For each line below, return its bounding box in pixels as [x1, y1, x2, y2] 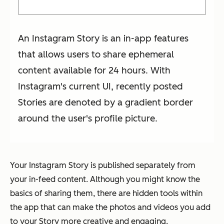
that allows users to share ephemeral [18, 49, 174, 60]
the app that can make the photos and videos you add [10, 202, 210, 212]
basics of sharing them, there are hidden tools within [10, 188, 202, 198]
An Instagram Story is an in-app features [18, 33, 188, 44]
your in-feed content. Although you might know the [10, 174, 200, 184]
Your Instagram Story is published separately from [10, 160, 195, 170]
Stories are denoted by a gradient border [18, 97, 193, 108]
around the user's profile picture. [18, 113, 157, 124]
